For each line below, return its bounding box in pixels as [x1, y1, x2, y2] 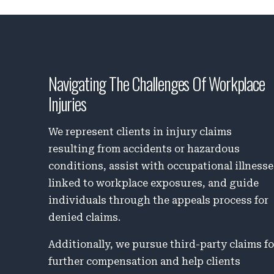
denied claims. [48, 211, 121, 223]
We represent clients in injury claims [48, 125, 232, 138]
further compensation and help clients [48, 255, 241, 267]
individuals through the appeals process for [48, 194, 269, 206]
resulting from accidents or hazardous [48, 143, 240, 155]
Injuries [48, 91, 86, 116]
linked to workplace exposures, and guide [48, 177, 259, 189]
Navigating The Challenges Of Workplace [48, 70, 265, 96]
